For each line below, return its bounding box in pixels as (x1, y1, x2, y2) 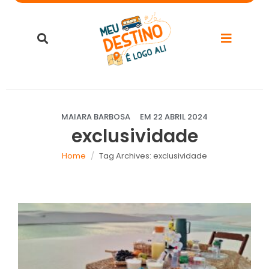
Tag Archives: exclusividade (99, 150, 207, 162)
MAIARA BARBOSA (61, 110, 130, 122)
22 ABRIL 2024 (153, 110, 208, 122)
